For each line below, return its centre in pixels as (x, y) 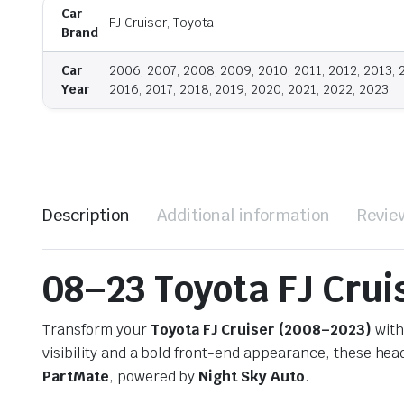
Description (86, 215)
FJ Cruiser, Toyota (162, 23)
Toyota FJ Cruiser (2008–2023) (261, 329)
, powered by (154, 376)
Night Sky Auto (252, 376)
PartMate (76, 376)
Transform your (96, 329)
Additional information (243, 215)
